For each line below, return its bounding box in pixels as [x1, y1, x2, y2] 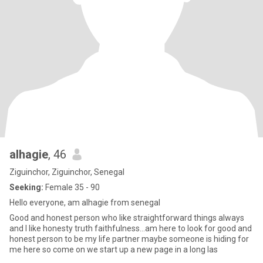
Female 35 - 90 [43, 183, 100, 192]
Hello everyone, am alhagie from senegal [9, 198, 160, 207]
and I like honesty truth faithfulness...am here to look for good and [9, 224, 252, 233]
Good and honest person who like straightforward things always [9, 213, 244, 222]
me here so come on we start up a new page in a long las [9, 245, 218, 254]
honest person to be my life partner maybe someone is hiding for [9, 234, 249, 244]
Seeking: [9, 183, 43, 192]
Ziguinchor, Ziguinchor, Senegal [9, 167, 124, 177]
